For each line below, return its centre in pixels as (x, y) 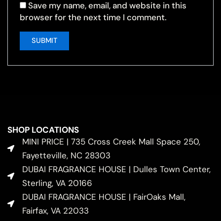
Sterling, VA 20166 (57, 183)
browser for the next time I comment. (93, 17)
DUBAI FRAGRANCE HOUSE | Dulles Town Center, (116, 169)
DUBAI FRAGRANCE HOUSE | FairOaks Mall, (104, 197)
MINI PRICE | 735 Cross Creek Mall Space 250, (111, 141)
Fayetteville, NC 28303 (66, 155)
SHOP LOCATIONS (43, 129)
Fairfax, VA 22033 (55, 210)
